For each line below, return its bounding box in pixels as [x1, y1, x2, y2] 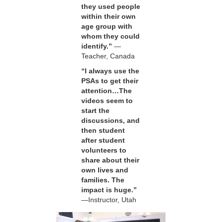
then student [81, 126, 125, 135]
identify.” [81, 42, 112, 51]
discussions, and [81, 116, 140, 125]
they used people [81, 2, 140, 11]
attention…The [81, 87, 132, 95]
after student [81, 136, 125, 145]
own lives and [81, 166, 128, 174]
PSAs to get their [81, 77, 138, 85]
